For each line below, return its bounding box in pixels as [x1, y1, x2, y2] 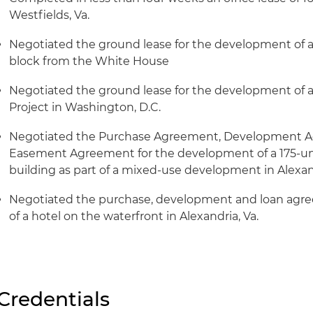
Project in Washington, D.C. [9, 101, 161, 114]
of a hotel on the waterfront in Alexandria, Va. [9, 210, 259, 223]
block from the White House [9, 54, 170, 68]
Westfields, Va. [9, 8, 90, 22]
